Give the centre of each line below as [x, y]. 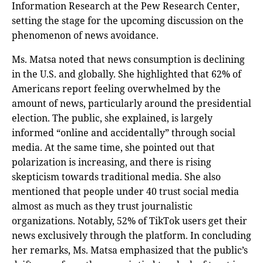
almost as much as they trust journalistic [102, 206]
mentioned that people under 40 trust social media [125, 192]
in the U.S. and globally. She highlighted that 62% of [127, 74]
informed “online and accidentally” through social [124, 133]
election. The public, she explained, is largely [112, 118]
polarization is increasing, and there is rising [112, 162]
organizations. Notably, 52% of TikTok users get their [129, 221]
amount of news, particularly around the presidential [131, 104]
